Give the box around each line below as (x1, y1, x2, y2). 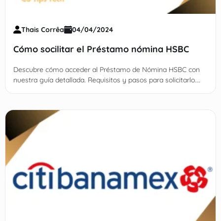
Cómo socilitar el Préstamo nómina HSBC (13, 43, 189, 55)
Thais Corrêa (21, 25, 64, 34)
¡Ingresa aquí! (13, 85, 56, 95)
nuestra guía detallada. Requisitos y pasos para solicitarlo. (13, 75, 196, 84)
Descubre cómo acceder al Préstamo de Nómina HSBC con (13, 65, 200, 74)
